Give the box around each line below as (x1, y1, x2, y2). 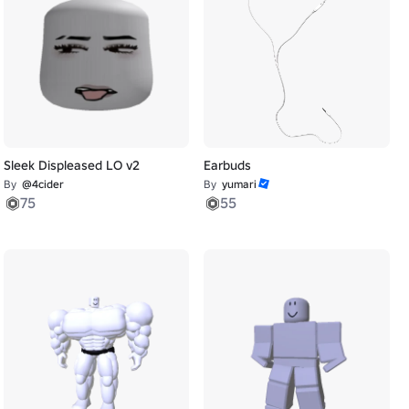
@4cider (21, 176, 64, 191)
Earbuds (204, 156, 252, 173)
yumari (222, 176, 257, 191)
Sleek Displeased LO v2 (3, 156, 140, 173)
